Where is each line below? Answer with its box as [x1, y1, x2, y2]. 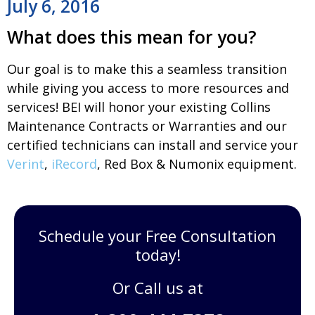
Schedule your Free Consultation [39, 224, 276, 246]
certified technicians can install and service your [7, 136, 298, 153]
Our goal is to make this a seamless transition [7, 60, 287, 77]
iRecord [51, 155, 97, 172]
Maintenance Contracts [7, 117, 148, 134]
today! [134, 243, 181, 265]
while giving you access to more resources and [7, 79, 289, 96]
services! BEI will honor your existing [7, 98, 231, 115]
